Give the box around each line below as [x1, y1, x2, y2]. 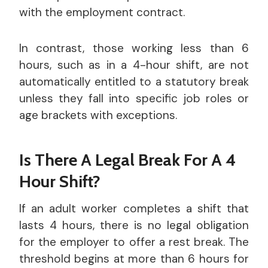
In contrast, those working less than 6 [19, 40, 249, 56]
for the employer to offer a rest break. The [19, 234, 249, 249]
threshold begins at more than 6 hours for [19, 251, 249, 266]
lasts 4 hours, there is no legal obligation [19, 217, 249, 233]
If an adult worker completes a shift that [19, 200, 249, 216]
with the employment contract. [19, 4, 185, 20]
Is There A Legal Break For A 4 [19, 149, 236, 170]
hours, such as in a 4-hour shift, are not [19, 57, 249, 72]
